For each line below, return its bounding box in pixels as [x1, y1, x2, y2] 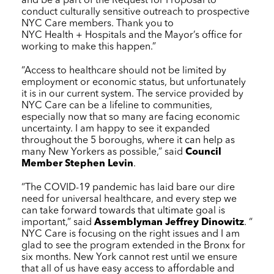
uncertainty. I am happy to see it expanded [21, 124, 210, 134]
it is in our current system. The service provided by [21, 89, 243, 99]
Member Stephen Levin [21, 158, 133, 169]
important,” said [21, 217, 94, 228]
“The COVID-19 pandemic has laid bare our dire [21, 182, 235, 193]
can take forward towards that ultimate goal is [21, 206, 225, 216]
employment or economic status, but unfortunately [21, 77, 246, 87]
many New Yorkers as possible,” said [21, 147, 185, 157]
